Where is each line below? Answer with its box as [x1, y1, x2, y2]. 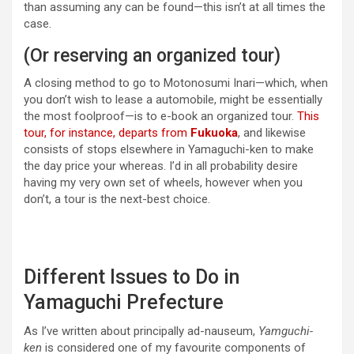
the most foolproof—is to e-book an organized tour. [24, 109, 297, 124]
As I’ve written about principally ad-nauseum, [24, 324, 258, 339]
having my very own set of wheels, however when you [24, 175, 303, 190]
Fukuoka [190, 126, 238, 141]
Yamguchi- [258, 324, 313, 339]
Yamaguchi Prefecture [24, 291, 224, 314]
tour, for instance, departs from [24, 126, 190, 141]
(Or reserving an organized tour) [24, 45, 281, 67]
